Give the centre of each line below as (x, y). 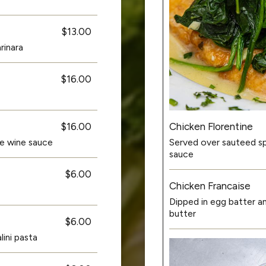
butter (183, 213)
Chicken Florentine (211, 126)
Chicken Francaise (210, 186)
